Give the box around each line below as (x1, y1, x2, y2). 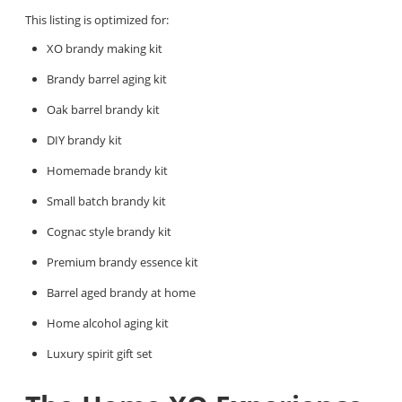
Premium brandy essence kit (47, 253, 198, 270)
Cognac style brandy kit (47, 223, 171, 240)
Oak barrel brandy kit (47, 100, 160, 118)
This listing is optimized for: (25, 11, 169, 28)
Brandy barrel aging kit (47, 70, 167, 87)
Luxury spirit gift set (47, 345, 153, 362)
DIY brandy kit (47, 131, 122, 148)
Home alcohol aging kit (47, 314, 169, 331)
